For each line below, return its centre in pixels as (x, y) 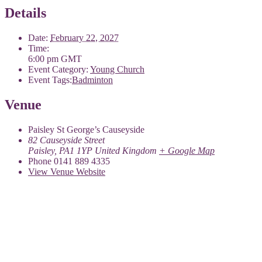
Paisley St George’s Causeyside (86, 129)
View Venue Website (67, 171)
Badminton (92, 80)
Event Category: (58, 70)
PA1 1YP (76, 150)
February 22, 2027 (85, 38)
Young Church (117, 70)
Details (25, 13)
